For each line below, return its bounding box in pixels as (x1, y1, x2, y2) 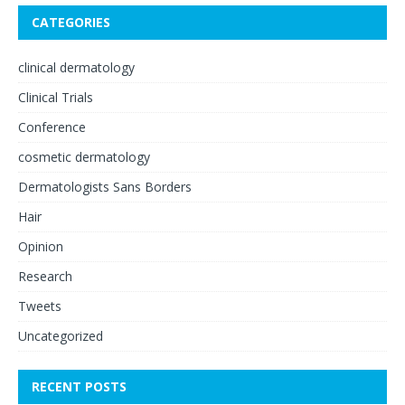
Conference (18, 118, 86, 136)
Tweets (18, 297, 61, 315)
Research (18, 267, 72, 285)
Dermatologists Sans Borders (18, 177, 192, 195)
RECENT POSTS (32, 377, 127, 395)
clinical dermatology (18, 58, 135, 76)
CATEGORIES (32, 13, 110, 31)
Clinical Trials (18, 88, 93, 106)
